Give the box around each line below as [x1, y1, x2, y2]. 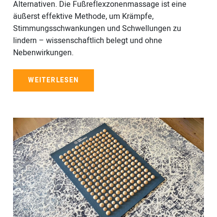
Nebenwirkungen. [13, 46, 74, 59]
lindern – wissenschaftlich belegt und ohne [13, 34, 162, 46]
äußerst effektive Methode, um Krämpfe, [13, 10, 154, 22]
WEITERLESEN [28, 75, 79, 85]
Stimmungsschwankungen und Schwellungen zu [13, 22, 181, 34]
